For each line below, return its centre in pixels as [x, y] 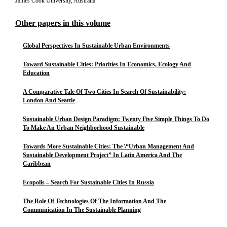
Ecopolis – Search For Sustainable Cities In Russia [88, 182]
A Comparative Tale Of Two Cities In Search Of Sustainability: [104, 92]
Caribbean [37, 164]
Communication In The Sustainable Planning [82, 210]
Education [36, 73]
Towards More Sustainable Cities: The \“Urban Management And [108, 146]
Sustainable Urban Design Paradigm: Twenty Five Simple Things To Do [116, 119]
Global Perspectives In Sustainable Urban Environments [96, 46]
